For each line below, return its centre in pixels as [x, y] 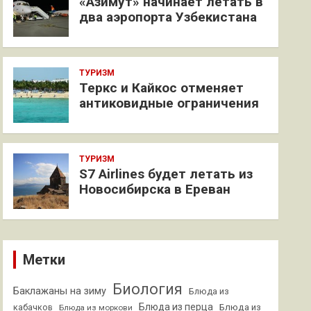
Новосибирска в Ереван [155, 189]
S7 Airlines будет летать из [166, 174]
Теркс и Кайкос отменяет [162, 88]
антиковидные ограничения [169, 103]
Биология [148, 289]
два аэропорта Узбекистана [168, 17]
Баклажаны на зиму [60, 291]
